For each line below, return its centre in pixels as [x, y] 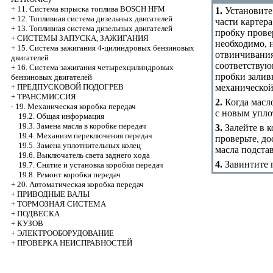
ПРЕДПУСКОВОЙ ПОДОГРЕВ [70, 87]
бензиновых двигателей [51, 77]
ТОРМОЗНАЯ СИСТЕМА [62, 204]
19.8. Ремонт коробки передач [69, 175]
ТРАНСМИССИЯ [47, 97]
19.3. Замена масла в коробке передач [82, 126]
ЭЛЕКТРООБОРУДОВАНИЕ [66, 233]
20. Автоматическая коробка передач [80, 184]
